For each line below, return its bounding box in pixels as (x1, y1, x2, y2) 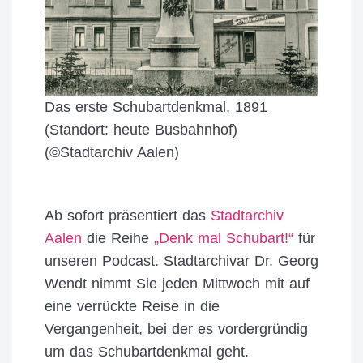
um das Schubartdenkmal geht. (45, 343, 249, 360)
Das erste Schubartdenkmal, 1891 (45, 98, 267, 115)
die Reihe (82, 229, 154, 246)
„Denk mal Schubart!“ (154, 229, 298, 246)
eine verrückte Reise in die (45, 297, 220, 314)
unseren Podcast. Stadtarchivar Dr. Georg (45, 252, 318, 269)
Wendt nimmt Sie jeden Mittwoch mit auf (45, 275, 310, 292)
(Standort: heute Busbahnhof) (45, 121, 237, 138)
